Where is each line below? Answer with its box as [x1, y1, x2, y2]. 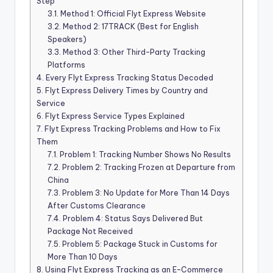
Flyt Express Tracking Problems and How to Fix [43, 124, 221, 134]
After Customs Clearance [48, 201, 146, 211]
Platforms [48, 60, 86, 70]
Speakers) [48, 35, 87, 44]
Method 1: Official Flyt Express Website [58, 9, 207, 19]
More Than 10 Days [48, 252, 118, 262]
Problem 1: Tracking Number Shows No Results [58, 150, 232, 160]
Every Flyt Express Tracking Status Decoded [44, 73, 213, 83]
